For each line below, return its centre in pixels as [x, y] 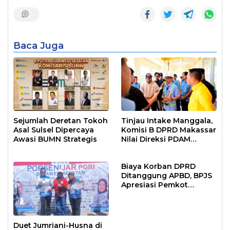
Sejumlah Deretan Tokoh [61, 121]
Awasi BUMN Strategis [55, 139]
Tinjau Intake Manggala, [167, 121]
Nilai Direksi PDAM [156, 139]
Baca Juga [39, 46]
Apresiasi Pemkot [155, 185]
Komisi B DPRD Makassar [169, 130]
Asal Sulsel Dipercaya [54, 130]
